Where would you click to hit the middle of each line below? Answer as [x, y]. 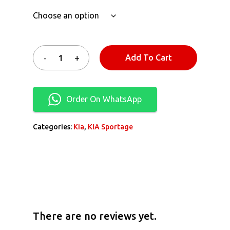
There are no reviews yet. [95, 216]
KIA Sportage [110, 127]
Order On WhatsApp [104, 99]
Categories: [53, 127]
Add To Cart [148, 58]
